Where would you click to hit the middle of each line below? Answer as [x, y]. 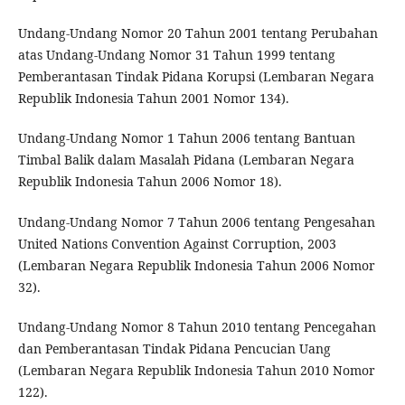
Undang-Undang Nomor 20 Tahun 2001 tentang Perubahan [198, 33]
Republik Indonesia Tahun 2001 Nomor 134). [153, 99]
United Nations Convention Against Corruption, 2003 [177, 243]
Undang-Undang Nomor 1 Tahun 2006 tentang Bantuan [186, 138]
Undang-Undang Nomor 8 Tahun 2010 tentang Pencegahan [197, 326]
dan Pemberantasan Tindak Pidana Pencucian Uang [174, 348]
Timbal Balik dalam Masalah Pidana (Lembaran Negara [186, 160]
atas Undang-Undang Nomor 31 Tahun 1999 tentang [176, 55]
